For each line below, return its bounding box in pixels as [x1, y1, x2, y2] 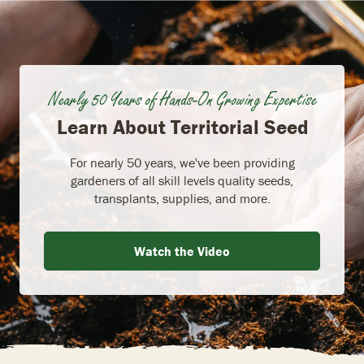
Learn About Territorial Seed [56, 115, 308, 141]
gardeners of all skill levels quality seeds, [71, 172, 293, 189]
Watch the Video [134, 243, 230, 260]
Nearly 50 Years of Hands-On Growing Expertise [47, 87, 317, 112]
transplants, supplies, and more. [93, 190, 271, 207]
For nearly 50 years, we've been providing [69, 154, 295, 171]
